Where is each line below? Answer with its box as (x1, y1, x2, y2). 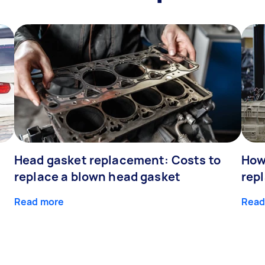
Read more (14, 195, 64, 209)
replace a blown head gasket (14, 169, 181, 185)
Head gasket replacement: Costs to (14, 152, 221, 169)
